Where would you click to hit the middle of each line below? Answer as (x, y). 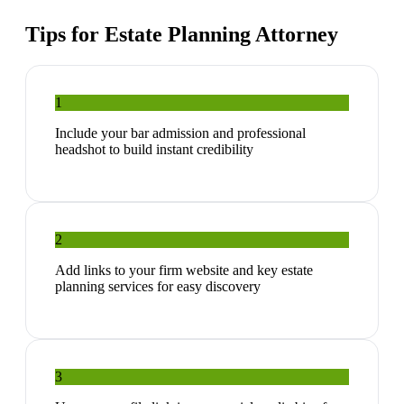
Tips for (65, 35)
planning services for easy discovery (158, 287)
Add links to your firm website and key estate (184, 271)
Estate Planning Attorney (221, 35)
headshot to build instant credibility (154, 150)
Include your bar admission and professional (180, 133)
